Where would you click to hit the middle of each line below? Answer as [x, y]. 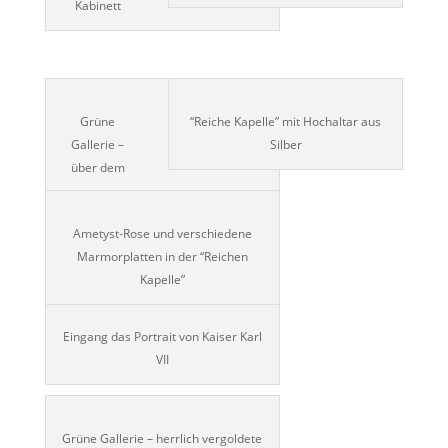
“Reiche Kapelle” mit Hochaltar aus [286, 121]
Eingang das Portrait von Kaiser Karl [162, 336]
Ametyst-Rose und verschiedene [162, 233]
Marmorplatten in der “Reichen [162, 256]
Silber [285, 144]
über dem [97, 167]
